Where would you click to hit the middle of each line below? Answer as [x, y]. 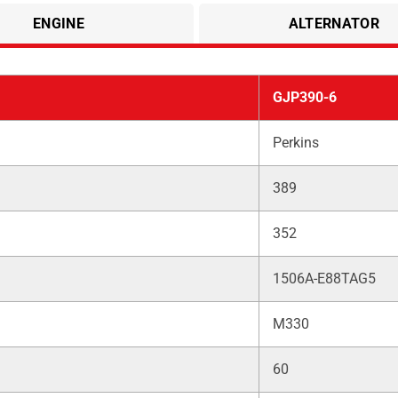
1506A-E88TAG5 [324, 278]
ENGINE [58, 23]
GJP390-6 [305, 97]
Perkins [296, 142]
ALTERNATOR [334, 23]
